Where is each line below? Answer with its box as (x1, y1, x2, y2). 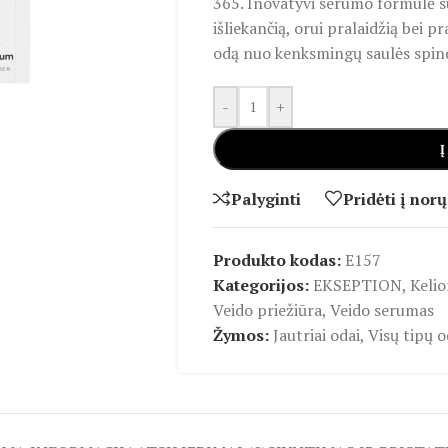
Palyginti (230, 187, 301, 210)
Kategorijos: (212, 274, 309, 296)
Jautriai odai (272, 324, 360, 346)
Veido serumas (329, 299, 434, 321)
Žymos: (212, 324, 269, 346)
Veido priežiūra (212, 299, 322, 321)
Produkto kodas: (212, 249, 345, 271)
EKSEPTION (312, 274, 402, 296)
